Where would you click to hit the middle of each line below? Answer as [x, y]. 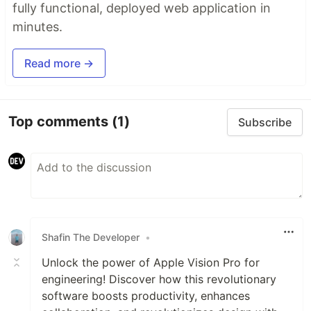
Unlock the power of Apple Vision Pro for [151, 262]
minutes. [37, 26]
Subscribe [265, 122]
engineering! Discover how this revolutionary [159, 279]
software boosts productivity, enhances [146, 295]
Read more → [59, 63]
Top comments [60, 122]
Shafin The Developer [91, 237]
